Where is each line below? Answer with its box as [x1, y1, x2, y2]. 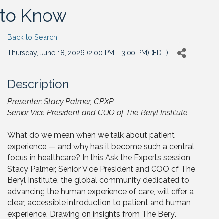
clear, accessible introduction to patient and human [7, 198, 191, 207]
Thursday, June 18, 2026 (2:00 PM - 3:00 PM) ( [7, 49, 153, 57]
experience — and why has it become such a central [7, 142, 194, 151]
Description [7, 77, 69, 91]
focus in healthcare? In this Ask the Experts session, [7, 153, 192, 162]
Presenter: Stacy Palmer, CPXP [7, 97, 114, 106]
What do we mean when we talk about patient [7, 131, 175, 140]
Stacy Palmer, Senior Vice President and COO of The [7, 164, 195, 174]
